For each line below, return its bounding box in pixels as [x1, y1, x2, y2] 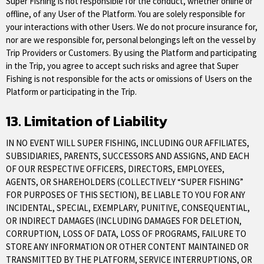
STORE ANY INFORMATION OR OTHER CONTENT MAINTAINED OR [6, 240, 249, 252]
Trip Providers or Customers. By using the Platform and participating [6, 47, 257, 58]
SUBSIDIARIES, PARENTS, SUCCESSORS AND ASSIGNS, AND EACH [6, 150, 249, 161]
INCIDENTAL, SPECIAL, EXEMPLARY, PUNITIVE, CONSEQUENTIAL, [6, 202, 250, 213]
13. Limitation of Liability [6, 110, 167, 131]
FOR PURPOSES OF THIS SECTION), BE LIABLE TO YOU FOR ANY [6, 189, 245, 200]
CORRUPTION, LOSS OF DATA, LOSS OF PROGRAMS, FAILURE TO [6, 227, 246, 239]
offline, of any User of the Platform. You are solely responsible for [6, 8, 245, 19]
